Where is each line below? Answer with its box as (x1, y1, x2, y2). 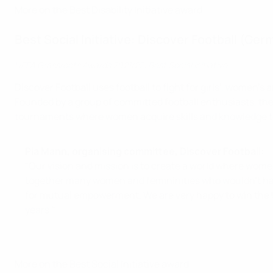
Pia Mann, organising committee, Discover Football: (25, 144, 264, 158)
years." (25, 203, 55, 216)
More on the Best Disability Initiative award (15, 3, 202, 16)
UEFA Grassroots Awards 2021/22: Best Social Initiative (15, 59, 227, 71)
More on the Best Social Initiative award (15, 257, 189, 271)
